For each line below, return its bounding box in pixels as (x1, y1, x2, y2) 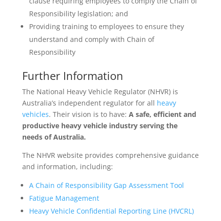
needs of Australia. (22, 132, 86, 142)
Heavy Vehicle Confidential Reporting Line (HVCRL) (29, 206, 194, 216)
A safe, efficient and (128, 110, 196, 119)
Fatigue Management (29, 193, 99, 203)
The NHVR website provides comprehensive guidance (22, 150, 199, 160)
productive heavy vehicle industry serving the (22, 121, 178, 130)
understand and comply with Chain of (29, 35, 154, 44)
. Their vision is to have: (48, 110, 129, 119)
